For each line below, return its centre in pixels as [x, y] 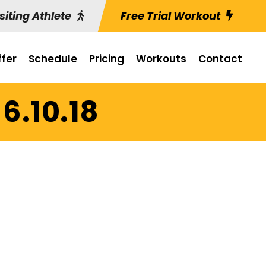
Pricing [107, 59]
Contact [220, 59]
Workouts [161, 59]
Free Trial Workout [170, 16]
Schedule [53, 59]
